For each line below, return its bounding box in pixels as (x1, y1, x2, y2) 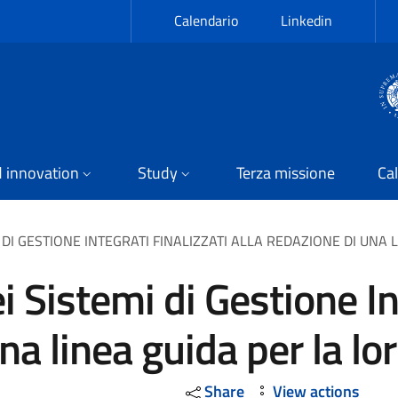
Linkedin (281, 10, 332, 31)
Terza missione (236, 161, 335, 185)
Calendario (174, 10, 238, 31)
